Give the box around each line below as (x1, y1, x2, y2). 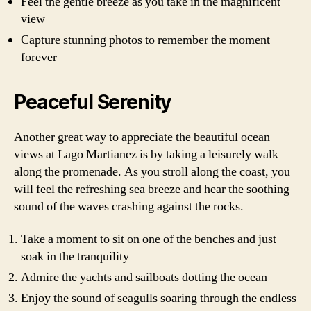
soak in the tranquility (21, 249, 129, 264)
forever (21, 49, 57, 65)
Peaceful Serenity (14, 90, 171, 114)
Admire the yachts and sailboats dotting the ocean (21, 269, 267, 285)
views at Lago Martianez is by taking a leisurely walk (14, 146, 278, 162)
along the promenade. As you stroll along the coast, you (14, 163, 290, 180)
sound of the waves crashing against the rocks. (14, 198, 244, 215)
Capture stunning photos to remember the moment (21, 31, 270, 48)
